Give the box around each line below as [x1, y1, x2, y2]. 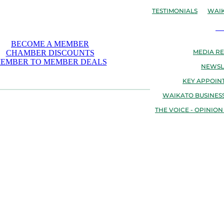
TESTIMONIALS [152, 6, 197, 16]
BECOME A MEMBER [11, 39, 89, 48]
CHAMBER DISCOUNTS [5, 48, 94, 57]
